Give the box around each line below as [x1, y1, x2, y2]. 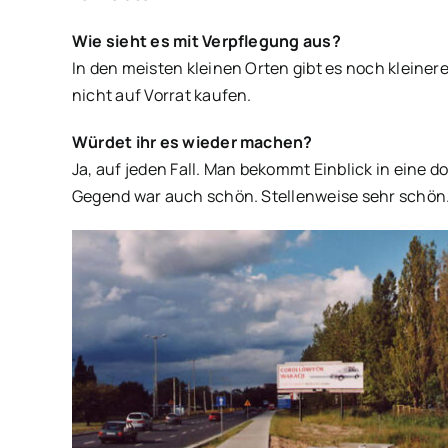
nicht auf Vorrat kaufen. [71, 84, 252, 106]
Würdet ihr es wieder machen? [71, 131, 313, 153]
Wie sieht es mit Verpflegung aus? [71, 30, 341, 52]
